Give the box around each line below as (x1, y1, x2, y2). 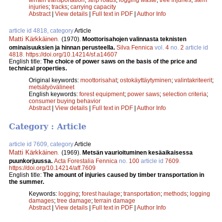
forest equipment (79, 90, 124, 98)
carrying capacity (70, 3, 116, 10)
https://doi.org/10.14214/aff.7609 (9, 165, 96, 172)
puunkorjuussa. (9, 158, 54, 165)
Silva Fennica (116, 44, 153, 51)
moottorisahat (80, 76, 117, 84)
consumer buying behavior (29, 97, 101, 105)
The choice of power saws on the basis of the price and (43, 57, 197, 65)
